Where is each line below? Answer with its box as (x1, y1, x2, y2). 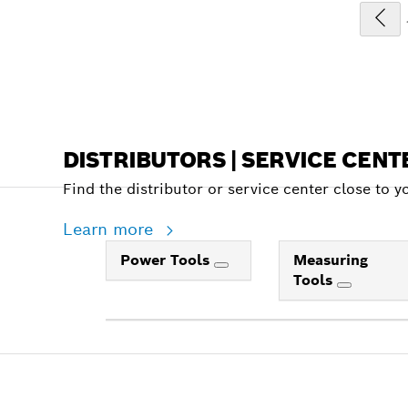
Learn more (62, 219, 158, 240)
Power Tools (120, 250, 214, 270)
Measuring (293, 250, 369, 270)
